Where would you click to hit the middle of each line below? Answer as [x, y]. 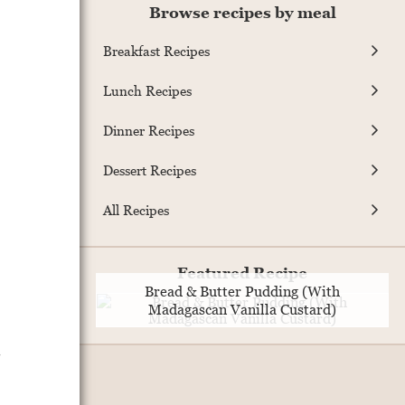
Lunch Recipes [147, 90]
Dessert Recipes [150, 170]
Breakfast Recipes [156, 50]
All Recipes [136, 209]
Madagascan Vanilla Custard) [242, 310]
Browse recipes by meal [242, 13]
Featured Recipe [242, 273]
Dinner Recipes [149, 130]
